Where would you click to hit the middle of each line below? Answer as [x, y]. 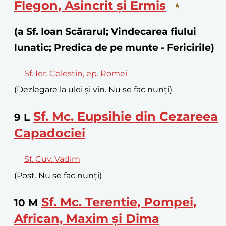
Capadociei [50, 133]
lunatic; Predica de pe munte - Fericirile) [114, 48]
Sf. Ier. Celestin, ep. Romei [76, 73]
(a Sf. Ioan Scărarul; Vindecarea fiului [105, 32]
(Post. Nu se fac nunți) [58, 175]
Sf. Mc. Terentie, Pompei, [119, 202]
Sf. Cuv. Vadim [52, 159]
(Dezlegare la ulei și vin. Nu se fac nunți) [93, 89]
